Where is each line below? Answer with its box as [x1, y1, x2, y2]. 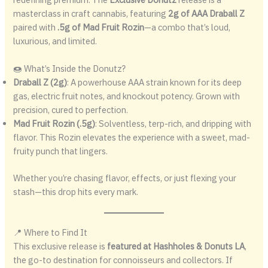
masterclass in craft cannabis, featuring [13, 7, 169, 19]
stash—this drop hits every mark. [13, 185, 139, 197]
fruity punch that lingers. [13, 145, 108, 157]
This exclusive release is [13, 240, 108, 252]
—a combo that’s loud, [144, 21, 231, 33]
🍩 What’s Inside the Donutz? [13, 62, 126, 74]
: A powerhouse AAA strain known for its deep [67, 76, 242, 88]
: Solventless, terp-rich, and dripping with [95, 117, 252, 129]
